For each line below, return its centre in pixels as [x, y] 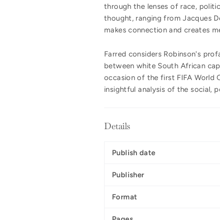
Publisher [128, 175]
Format [125, 197]
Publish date [134, 153]
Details [117, 126]
